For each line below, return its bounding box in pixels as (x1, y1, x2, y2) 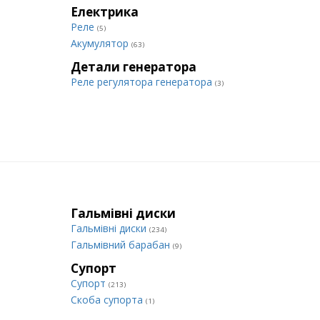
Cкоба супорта (71, 293, 146, 306)
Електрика (71, 4, 139, 20)
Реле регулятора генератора (71, 75, 215, 89)
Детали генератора (71, 59, 196, 75)
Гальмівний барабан (71, 238, 173, 251)
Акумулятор (71, 36, 131, 50)
